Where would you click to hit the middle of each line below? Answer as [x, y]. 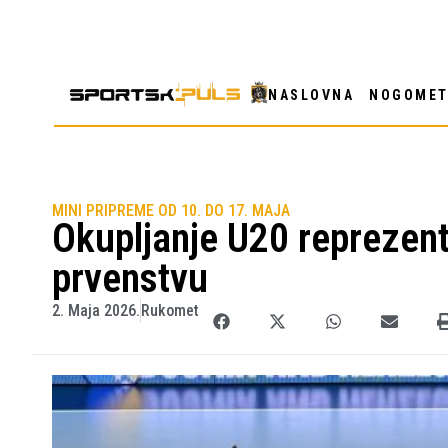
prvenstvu [130, 278]
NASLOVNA [311, 95]
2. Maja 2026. [96, 310]
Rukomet [170, 310]
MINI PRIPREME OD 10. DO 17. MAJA [171, 210]
